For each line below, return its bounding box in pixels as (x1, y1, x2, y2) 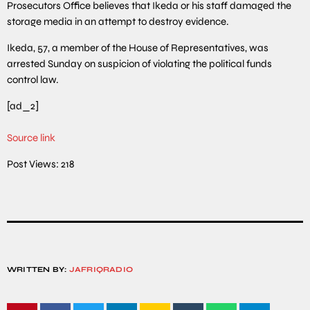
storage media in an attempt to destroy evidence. (7, 15, 229, 28)
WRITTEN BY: (7, 264, 69, 274)
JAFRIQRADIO (69, 264, 134, 274)
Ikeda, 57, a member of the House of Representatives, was (7, 41, 268, 54)
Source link (7, 131, 55, 144)
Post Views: (7, 157, 59, 170)
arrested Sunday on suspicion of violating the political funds (7, 57, 272, 70)
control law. (7, 73, 59, 86)
